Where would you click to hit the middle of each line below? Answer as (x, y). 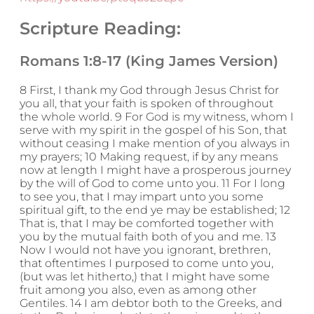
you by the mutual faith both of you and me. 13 (148, 236)
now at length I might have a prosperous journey (155, 170)
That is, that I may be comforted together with (147, 223)
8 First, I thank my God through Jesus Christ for (149, 90)
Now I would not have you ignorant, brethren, (145, 250)
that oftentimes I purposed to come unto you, (146, 263)
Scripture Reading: (100, 28)
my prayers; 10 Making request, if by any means (149, 156)
